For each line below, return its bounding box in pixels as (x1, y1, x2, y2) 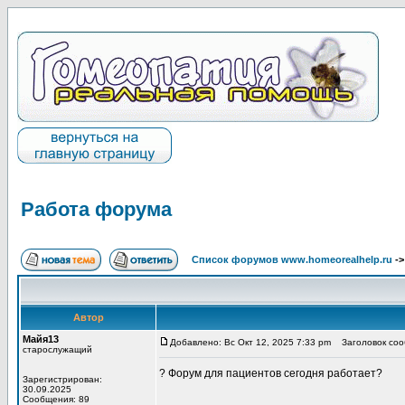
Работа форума (21, 198, 172, 221)
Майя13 (23, 334, 59, 344)
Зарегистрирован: (23, 374, 102, 384)
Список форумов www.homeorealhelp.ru (192, 254, 392, 265)
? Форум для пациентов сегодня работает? (159, 367, 382, 380)
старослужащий (23, 344, 92, 354)
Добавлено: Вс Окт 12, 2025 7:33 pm (170, 337, 331, 347)
